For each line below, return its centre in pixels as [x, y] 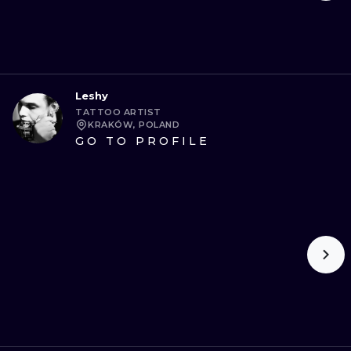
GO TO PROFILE [143, 141]
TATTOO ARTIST [118, 112]
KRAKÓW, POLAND [134, 125]
